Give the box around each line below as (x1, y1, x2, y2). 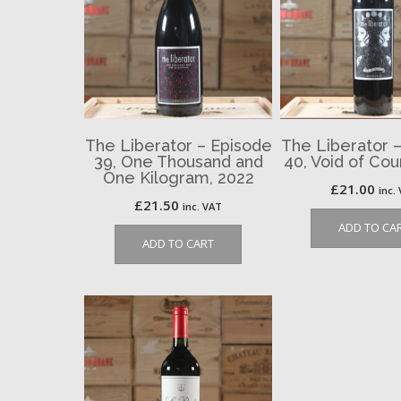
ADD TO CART (142, 235, 215, 252)
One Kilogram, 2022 (102, 167, 254, 187)
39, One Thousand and (93, 151, 263, 171)
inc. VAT (183, 199, 223, 213)
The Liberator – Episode (84, 135, 272, 155)
